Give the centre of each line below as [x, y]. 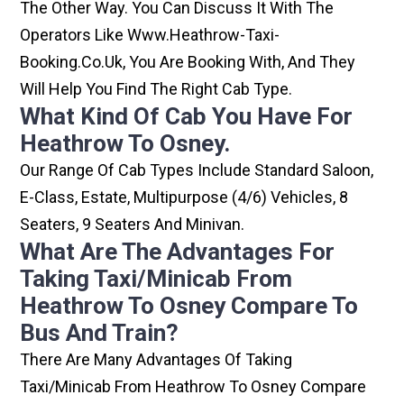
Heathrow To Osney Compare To [189, 306]
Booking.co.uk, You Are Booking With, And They [188, 62]
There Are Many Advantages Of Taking [156, 360]
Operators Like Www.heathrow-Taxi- [150, 35]
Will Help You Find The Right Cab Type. [156, 89]
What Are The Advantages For [178, 252]
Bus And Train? [100, 333]
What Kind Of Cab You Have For [187, 117]
